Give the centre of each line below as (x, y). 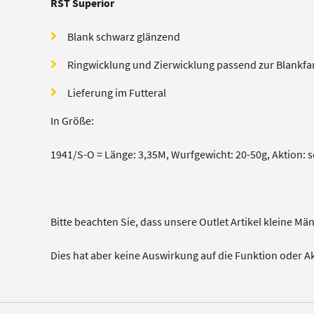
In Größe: (72, 121)
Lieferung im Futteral (116, 93)
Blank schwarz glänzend (123, 37)
